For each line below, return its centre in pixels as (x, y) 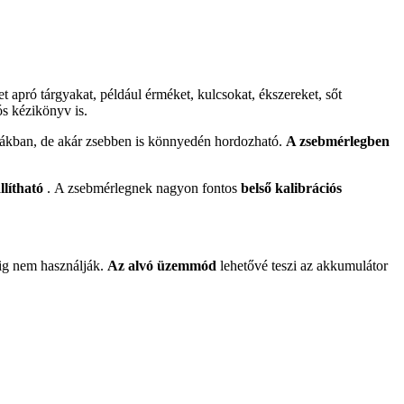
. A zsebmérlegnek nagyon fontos (142, 188)
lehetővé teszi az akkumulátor (302, 266)
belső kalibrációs (291, 188)
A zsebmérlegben (338, 142)
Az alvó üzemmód (162, 266)
